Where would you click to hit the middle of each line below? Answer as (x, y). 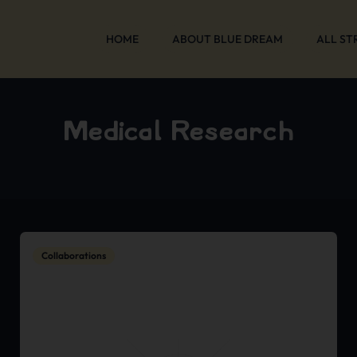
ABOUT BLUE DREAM (228, 39)
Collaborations (74, 255)
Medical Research (178, 132)
